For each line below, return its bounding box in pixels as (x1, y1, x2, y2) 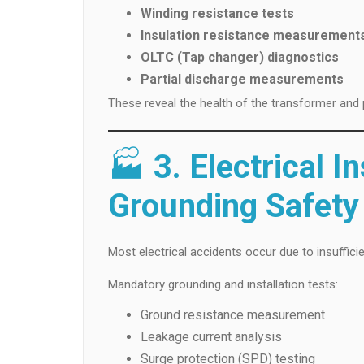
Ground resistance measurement (141, 306, 325, 323)
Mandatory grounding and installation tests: (108, 276, 338, 292)
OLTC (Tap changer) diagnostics (141, 49, 339, 65)
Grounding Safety (108, 186, 359, 225)
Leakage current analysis (141, 328, 282, 344)
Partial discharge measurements (141, 71, 344, 87)
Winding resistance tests (141, 5, 294, 21)
